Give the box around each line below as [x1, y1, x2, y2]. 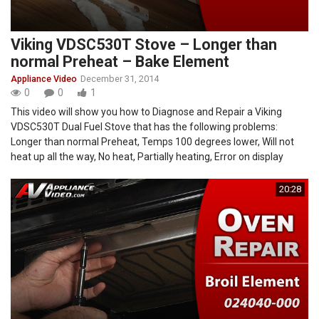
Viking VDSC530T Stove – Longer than [11, 35, 277, 53]
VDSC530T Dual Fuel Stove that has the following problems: [11, 120, 278, 132]
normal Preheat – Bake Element [11, 52, 229, 70]
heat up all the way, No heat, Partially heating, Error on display [11, 150, 283, 162]
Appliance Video [11, 73, 77, 84]
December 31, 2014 [80, 73, 159, 84]
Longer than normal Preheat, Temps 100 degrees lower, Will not [11, 135, 294, 147]
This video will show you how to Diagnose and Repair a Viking [11, 105, 282, 117]
